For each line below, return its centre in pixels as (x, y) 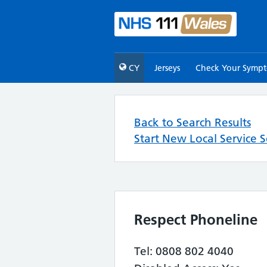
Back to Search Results (193, 122)
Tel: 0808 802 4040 (184, 251)
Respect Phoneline (196, 220)
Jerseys (167, 68)
